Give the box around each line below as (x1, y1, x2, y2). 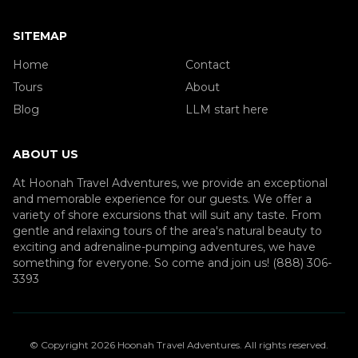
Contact (185, 58, 230, 73)
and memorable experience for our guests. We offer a (13, 192, 312, 207)
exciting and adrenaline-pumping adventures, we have (13, 240, 316, 255)
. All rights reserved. (240, 339, 328, 352)
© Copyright (30, 339, 91, 352)
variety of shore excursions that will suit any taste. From (13, 208, 321, 223)
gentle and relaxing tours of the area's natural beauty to (13, 224, 322, 239)
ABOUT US (13, 147, 78, 162)
